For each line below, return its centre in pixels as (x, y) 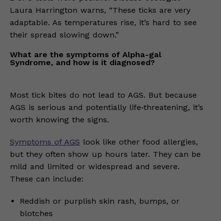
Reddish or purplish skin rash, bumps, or (100, 201)
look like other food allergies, (139, 142)
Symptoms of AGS (45, 142)
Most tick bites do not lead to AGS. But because (103, 95)
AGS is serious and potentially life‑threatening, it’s (107, 107)
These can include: (47, 179)
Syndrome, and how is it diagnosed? (82, 62)
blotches (36, 213)
